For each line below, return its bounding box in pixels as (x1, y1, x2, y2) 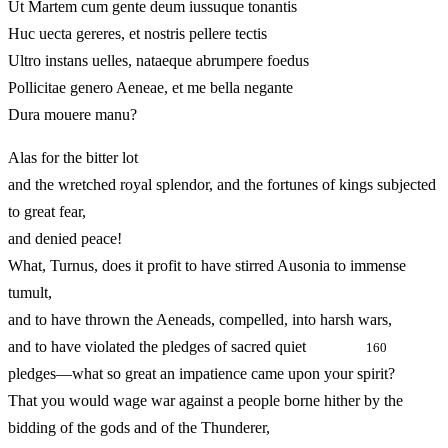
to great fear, (8, 203, 86, 221)
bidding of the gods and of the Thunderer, (8, 419, 270, 437)
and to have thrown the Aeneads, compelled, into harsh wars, (8, 311, 392, 329)
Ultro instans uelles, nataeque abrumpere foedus (8, 52, 309, 70)
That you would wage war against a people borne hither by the (8, 392, 403, 410)
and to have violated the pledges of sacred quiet (8, 338, 366, 356)
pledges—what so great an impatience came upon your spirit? (8, 365, 395, 383)
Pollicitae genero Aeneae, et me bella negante (8, 79, 293, 97)
